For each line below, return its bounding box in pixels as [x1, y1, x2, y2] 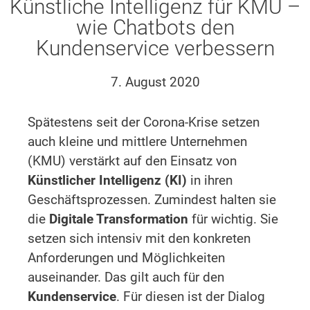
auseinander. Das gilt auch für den [28, 268, 224, 285]
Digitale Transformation [49, 210, 188, 227]
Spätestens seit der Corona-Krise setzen [28, 113, 259, 130]
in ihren [187, 172, 232, 188]
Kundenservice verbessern [35, 35, 275, 60]
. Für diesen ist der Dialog [116, 288, 265, 304]
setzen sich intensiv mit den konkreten [28, 230, 250, 246]
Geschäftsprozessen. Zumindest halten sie [28, 191, 276, 208]
